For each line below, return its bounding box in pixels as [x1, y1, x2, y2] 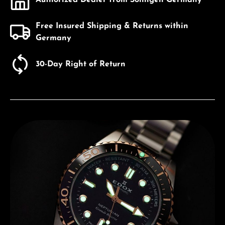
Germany [36, 34, 71, 42]
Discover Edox [10, 121, 58, 129]
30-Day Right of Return [36, 60, 126, 68]
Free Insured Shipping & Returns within [36, 22, 188, 30]
